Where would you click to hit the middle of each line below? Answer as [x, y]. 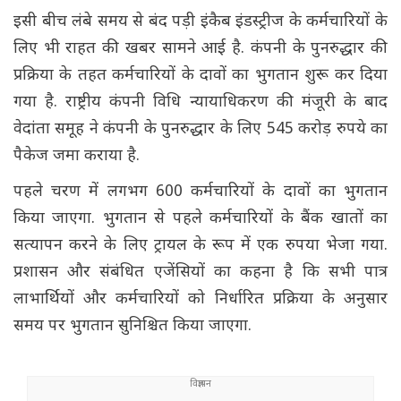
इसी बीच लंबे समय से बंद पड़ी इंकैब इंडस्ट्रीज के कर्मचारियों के [200, 22]
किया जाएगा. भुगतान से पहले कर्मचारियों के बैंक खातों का [200, 219]
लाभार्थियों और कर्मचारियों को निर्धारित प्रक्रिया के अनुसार [200, 300]
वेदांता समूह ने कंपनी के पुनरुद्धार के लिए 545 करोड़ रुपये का [200, 130]
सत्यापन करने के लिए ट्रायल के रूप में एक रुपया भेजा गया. [200, 246]
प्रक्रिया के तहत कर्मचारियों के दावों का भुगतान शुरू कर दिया [200, 76]
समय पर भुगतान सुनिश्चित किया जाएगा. [132, 327]
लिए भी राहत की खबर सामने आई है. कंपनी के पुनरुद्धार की [200, 49]
